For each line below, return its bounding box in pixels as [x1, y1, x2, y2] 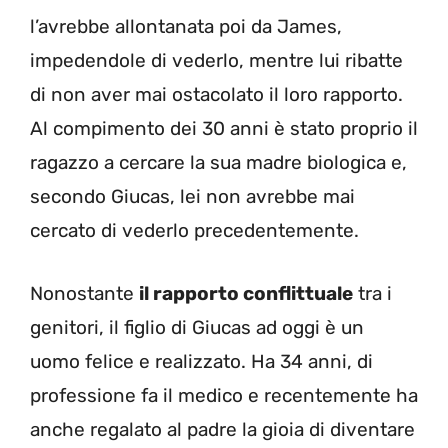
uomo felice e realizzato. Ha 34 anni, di [30, 349, 373, 373]
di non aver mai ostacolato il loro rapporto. [30, 83, 403, 107]
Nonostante [30, 281, 139, 305]
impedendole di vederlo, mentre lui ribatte [30, 49, 403, 73]
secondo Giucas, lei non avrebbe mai [30, 185, 355, 209]
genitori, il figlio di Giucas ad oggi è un [30, 315, 364, 339]
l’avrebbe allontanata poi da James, [30, 15, 342, 39]
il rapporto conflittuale [139, 281, 353, 305]
